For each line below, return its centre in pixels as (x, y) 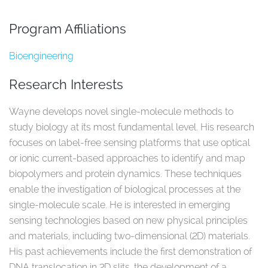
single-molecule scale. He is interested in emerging (120, 205)
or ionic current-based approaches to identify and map (127, 158)
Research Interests (66, 84)
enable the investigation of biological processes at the (125, 189)
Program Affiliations (68, 28)
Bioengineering (41, 56)
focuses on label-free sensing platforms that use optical (130, 142)
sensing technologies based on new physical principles (128, 220)
